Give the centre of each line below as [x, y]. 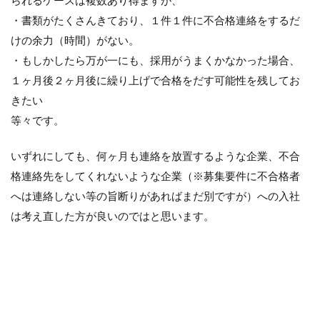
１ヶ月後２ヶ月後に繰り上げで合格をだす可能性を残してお [155, 81]
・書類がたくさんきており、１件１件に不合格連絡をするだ [155, 21]
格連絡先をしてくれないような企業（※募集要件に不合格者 [155, 176]
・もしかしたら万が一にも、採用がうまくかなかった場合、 [155, 61]
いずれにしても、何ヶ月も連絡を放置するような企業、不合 [155, 156]
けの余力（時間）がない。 [75, 41]
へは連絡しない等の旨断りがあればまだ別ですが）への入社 [155, 196]
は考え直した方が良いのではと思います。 [112, 216]
